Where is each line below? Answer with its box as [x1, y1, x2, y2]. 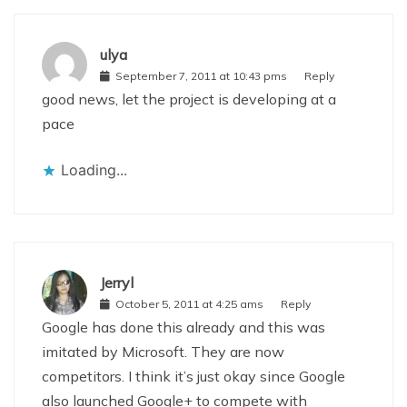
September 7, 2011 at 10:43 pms [115, 69, 287, 83]
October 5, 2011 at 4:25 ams [115, 297, 263, 311]
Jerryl [100, 273, 134, 292]
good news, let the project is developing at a [42, 89, 336, 108]
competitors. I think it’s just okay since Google [42, 366, 345, 385]
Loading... [61, 160, 127, 179]
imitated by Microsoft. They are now [42, 342, 284, 361]
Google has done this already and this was [42, 317, 325, 336]
